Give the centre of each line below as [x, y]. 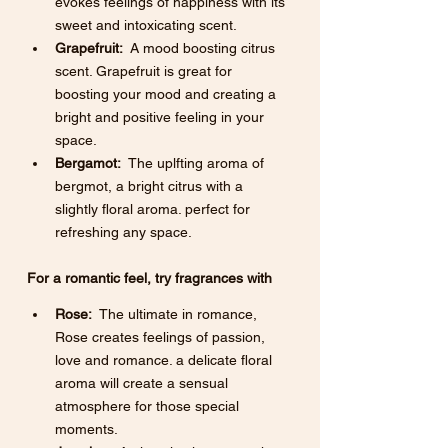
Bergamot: [88, 163]
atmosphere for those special [149, 406]
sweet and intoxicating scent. [146, 25]
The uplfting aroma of [194, 163]
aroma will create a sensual [143, 383]
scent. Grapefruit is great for [145, 71]
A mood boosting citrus [201, 48]
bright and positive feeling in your [161, 117]
